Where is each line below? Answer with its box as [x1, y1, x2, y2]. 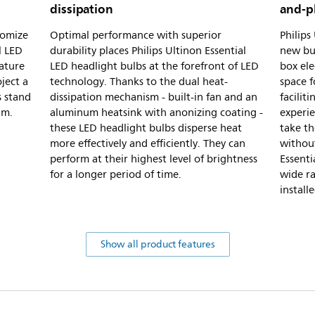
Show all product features [100, 236, 215, 253]
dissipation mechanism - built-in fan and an [50, 89, 257, 107]
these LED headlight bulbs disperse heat [50, 120, 242, 138]
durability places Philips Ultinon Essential [50, 42, 246, 60]
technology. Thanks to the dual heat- [50, 73, 228, 91]
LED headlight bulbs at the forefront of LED [50, 58, 259, 76]
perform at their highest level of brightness [50, 150, 257, 169]
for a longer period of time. [50, 166, 181, 184]
